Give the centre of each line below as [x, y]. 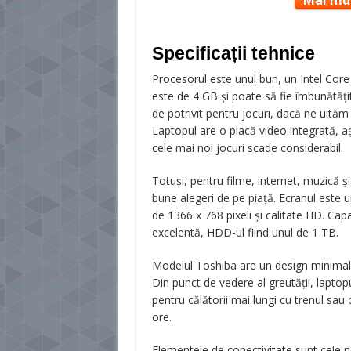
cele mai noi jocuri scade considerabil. [247, 148]
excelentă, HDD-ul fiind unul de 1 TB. [245, 232]
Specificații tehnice [233, 53]
